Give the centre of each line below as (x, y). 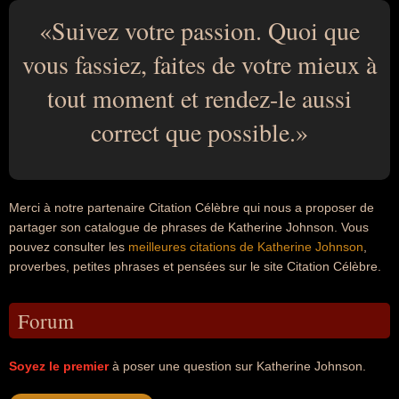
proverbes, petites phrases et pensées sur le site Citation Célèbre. (195, 266)
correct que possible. (193, 132)
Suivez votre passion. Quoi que (206, 30)
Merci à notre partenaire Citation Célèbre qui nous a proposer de (191, 208)
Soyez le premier (59, 366)
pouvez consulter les (69, 247)
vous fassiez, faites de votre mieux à (199, 64)
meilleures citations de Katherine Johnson (246, 247)
